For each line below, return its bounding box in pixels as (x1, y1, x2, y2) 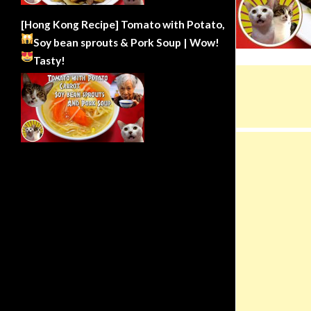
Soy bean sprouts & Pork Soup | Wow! (33, 35, 219, 49)
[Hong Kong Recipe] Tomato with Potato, (21, 17, 225, 31)
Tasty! (33, 53, 65, 67)
